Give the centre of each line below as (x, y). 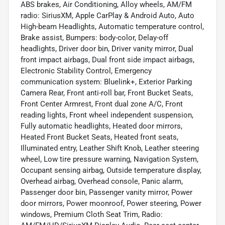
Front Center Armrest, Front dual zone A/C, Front (102, 104)
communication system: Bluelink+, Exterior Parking (106, 82)
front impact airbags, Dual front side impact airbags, (107, 60)
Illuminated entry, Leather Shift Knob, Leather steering (110, 148)
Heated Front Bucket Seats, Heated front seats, (99, 137)
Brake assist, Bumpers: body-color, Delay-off (94, 38)
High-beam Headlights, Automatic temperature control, (112, 27)
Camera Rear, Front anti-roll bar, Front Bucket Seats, (107, 93)
